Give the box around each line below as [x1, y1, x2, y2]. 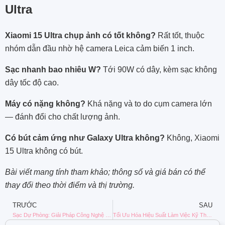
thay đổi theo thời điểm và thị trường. [5, 180, 135, 189]
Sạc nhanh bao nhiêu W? [5, 65, 101, 74]
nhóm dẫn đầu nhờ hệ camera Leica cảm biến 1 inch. [5, 44, 194, 53]
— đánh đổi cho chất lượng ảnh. [5, 112, 120, 121]
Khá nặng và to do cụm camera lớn [85, 99, 212, 108]
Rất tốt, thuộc [156, 31, 204, 40]
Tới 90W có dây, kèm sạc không [101, 65, 217, 74]
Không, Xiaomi [165, 133, 219, 142]
